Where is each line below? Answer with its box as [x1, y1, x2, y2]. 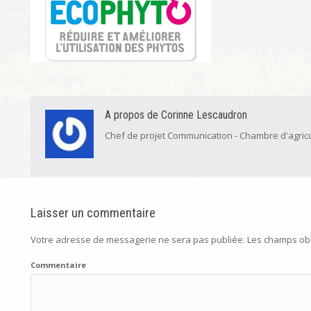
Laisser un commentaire [31, 205, 155, 221]
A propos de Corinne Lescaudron [105, 108, 247, 121]
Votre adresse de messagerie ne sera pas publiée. [31, 233, 245, 246]
